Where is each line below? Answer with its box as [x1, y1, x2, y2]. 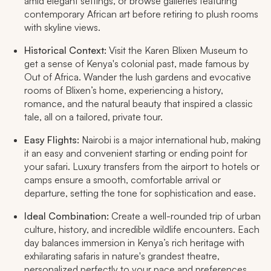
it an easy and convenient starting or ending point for [24, 147, 247, 160]
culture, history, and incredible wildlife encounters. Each [24, 223, 260, 236]
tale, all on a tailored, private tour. [24, 111, 163, 123]
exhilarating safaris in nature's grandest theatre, [24, 250, 220, 263]
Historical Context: [24, 44, 106, 57]
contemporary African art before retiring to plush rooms [24, 8, 258, 21]
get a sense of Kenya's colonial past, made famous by [24, 57, 249, 70]
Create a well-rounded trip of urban [111, 210, 261, 223]
